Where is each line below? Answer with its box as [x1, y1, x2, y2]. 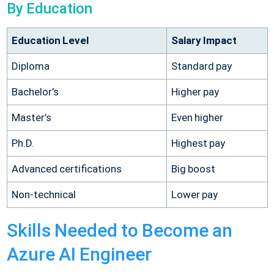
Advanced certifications [11, 162, 122, 175]
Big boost [171, 162, 215, 175]
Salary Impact [171, 34, 237, 46]
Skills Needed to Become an [6, 219, 233, 241]
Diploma [11, 59, 50, 72]
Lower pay [171, 188, 218, 201]
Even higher [171, 111, 223, 124]
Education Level [11, 34, 89, 46]
